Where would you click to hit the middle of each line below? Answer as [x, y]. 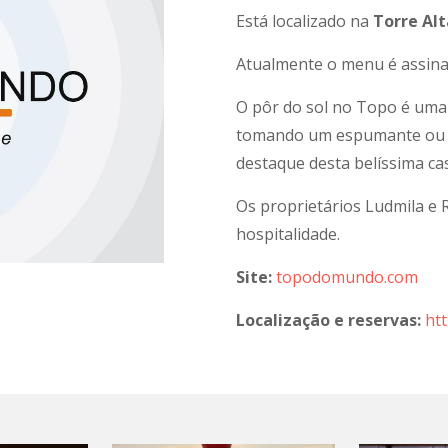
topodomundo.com [347, 277]
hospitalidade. [288, 234]
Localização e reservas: [330, 320]
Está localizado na [304, 21]
